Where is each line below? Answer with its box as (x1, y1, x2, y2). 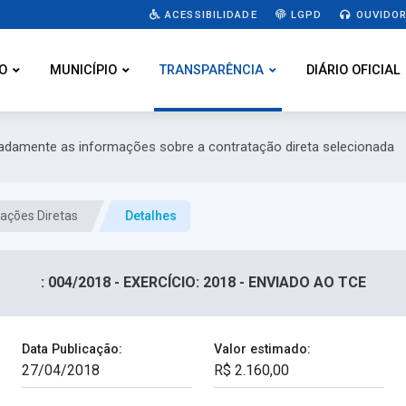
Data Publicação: (22, 342, 123, 358)
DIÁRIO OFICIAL (306, 63, 401, 78)
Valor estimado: (213, 342, 311, 358)
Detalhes (125, 208, 177, 224)
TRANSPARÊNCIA (159, 63, 264, 78)
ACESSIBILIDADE (160, 7, 257, 21)
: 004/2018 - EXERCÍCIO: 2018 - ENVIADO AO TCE (40, 274, 366, 292)
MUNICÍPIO (50, 63, 117, 78)
